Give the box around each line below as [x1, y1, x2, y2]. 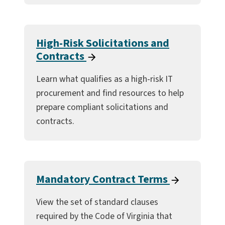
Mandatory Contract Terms [36, 171, 170, 187]
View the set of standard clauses [36, 195, 158, 208]
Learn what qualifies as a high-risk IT [36, 72, 173, 85]
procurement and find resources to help [36, 86, 184, 99]
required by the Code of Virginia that [36, 209, 172, 222]
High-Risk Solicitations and [36, 35, 169, 51]
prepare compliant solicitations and [36, 100, 168, 114]
